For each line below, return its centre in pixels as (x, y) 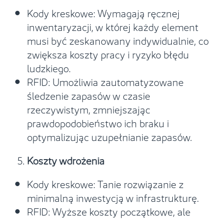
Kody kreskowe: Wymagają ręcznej (103, 12)
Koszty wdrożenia (66, 160)
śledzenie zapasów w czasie (89, 95)
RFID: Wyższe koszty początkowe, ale (109, 211)
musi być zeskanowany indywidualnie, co (118, 40)
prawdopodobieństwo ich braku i (98, 122)
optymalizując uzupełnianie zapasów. (110, 136)
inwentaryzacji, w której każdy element (113, 26)
